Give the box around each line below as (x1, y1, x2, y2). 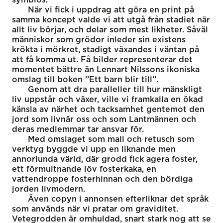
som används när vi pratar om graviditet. (12, 205, 178, 213)
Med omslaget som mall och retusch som (28, 135, 194, 143)
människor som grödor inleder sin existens (12, 35, 186, 44)
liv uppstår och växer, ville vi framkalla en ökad (12, 95, 203, 104)
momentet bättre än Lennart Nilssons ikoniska (12, 65, 200, 74)
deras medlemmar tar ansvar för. (12, 125, 144, 133)
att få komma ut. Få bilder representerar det (12, 55, 193, 64)
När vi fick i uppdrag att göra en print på (28, 5, 194, 14)
